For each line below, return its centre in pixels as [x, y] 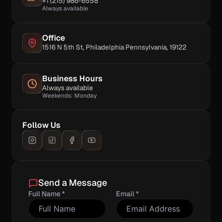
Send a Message [73, 183]
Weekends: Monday [69, 96]
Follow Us [41, 125]
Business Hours [72, 79]
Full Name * [47, 194]
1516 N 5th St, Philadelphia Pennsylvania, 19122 [114, 47]
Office [54, 38]
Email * [127, 194]
